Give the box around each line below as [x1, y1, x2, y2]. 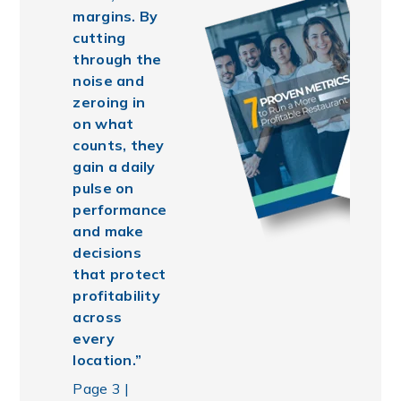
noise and [73, 72, 144, 90]
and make [73, 222, 144, 241]
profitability [73, 286, 161, 305]
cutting [73, 29, 126, 47]
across [73, 308, 123, 327]
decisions [73, 243, 141, 262]
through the [73, 50, 162, 69]
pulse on [73, 179, 134, 198]
